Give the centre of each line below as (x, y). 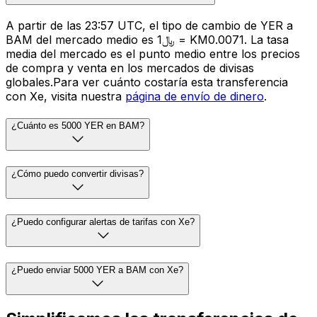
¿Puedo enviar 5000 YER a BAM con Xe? (97, 270)
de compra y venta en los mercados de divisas (130, 68)
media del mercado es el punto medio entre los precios (153, 53)
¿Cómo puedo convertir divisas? (77, 174)
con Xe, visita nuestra (65, 96)
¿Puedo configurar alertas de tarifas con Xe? (103, 221)
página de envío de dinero (195, 96)
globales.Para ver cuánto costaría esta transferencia (147, 82)
